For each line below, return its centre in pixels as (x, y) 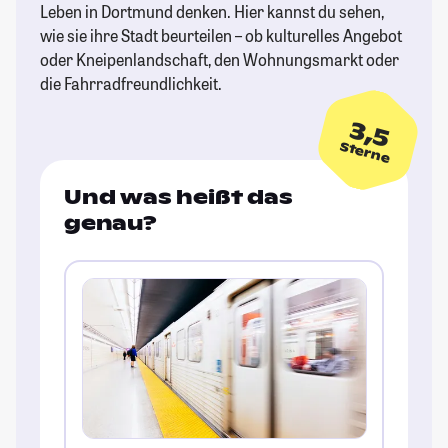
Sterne (365, 152)
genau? (110, 223)
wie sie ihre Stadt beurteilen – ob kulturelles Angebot (221, 36)
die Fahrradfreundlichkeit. (131, 84)
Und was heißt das (178, 197)
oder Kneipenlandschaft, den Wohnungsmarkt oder (219, 60)
